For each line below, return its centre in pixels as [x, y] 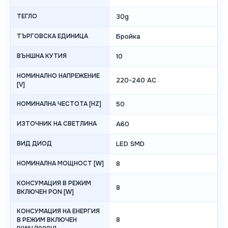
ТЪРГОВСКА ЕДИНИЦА [52, 36]
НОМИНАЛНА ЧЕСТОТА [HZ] [59, 104]
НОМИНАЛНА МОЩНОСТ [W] [60, 164]
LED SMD [130, 144]
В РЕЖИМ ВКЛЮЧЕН [47, 220]
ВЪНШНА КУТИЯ [42, 56]
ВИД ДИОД [34, 144]
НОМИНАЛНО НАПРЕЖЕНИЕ [58, 76]
